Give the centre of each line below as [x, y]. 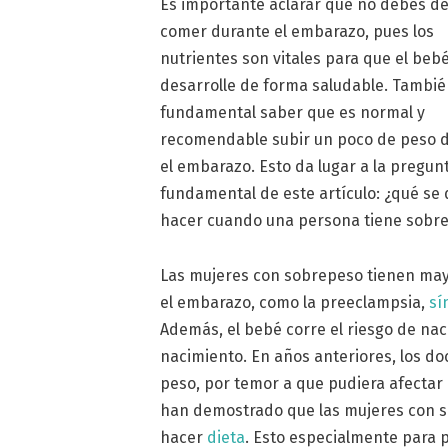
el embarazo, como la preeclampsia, [295, 302]
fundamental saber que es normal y [293, 112]
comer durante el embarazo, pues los [297, 31]
